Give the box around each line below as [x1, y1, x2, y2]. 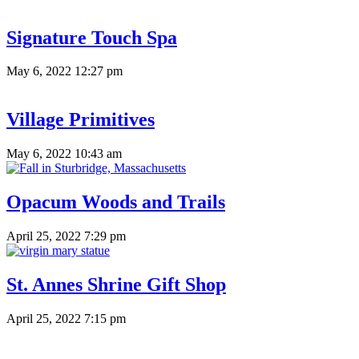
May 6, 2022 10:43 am [6, 147, 122, 161]
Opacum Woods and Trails [6, 192, 225, 213]
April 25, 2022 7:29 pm [6, 229, 126, 244]
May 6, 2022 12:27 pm [6, 64, 123, 79]
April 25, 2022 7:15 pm [6, 311, 126, 325]
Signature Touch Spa [6, 26, 177, 48]
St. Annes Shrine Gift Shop [6, 273, 226, 295]
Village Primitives [6, 109, 155, 131]
